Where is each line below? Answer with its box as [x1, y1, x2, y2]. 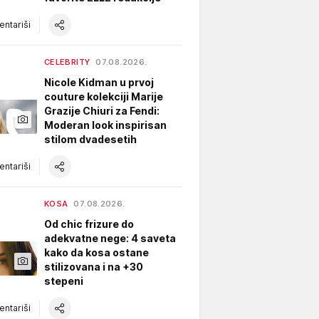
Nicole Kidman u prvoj [44, 75, 154, 88]
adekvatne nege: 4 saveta [44, 231, 176, 244]
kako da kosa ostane [44, 246, 149, 258]
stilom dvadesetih [44, 132, 137, 145]
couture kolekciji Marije [44, 90, 163, 103]
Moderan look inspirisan [44, 118, 167, 131]
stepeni [44, 274, 83, 287]
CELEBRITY [44, 56, 90, 67]
